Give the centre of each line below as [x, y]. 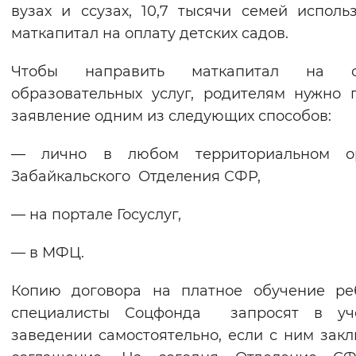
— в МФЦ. [48, 253]
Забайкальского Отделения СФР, [136, 177]
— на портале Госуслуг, [96, 215]
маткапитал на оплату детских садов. [150, 34]
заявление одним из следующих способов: [171, 116]
